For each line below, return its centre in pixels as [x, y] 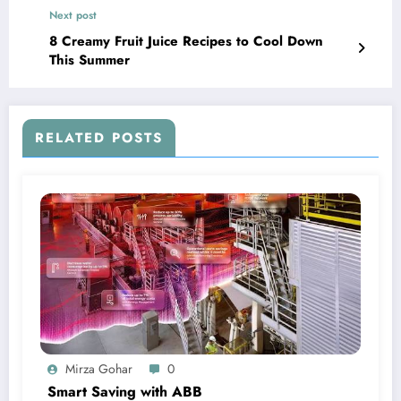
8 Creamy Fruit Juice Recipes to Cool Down [186, 41]
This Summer [90, 60]
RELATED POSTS [99, 137]
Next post [73, 15]
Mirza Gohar [99, 368]
